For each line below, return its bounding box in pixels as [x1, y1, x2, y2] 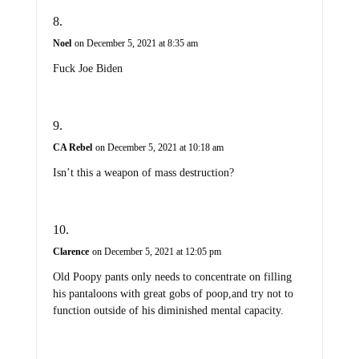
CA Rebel [52, 141, 92, 153]
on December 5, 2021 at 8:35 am [74, 37, 198, 49]
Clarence [52, 245, 89, 257]
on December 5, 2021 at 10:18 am [95, 141, 224, 153]
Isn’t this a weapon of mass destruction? [52, 166, 234, 179]
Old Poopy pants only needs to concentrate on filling [52, 270, 292, 283]
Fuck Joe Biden [52, 62, 123, 75]
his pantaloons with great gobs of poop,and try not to [52, 287, 293, 300]
